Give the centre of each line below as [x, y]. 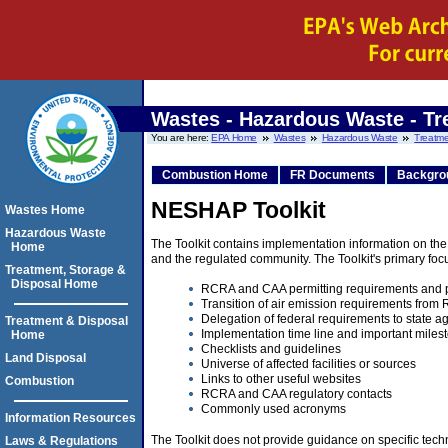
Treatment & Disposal [66, 321]
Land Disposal [45, 358]
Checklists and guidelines [271, 349]
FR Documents [332, 175]
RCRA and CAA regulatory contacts [296, 394]
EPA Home [234, 137]
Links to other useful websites [281, 379]
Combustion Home [215, 175]
